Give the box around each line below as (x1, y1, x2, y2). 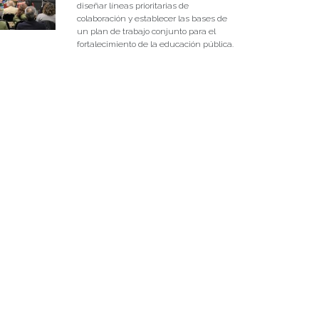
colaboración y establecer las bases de (76, 14, 227, 24)
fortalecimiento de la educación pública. (76, 39, 234, 50)
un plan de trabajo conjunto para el (76, 26, 216, 37)
